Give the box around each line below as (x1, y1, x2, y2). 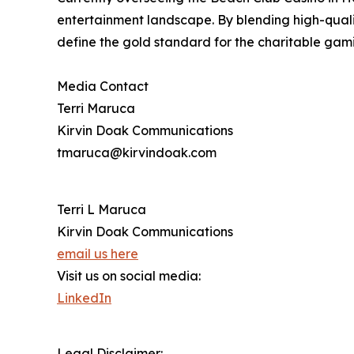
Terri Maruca (57, 100, 135, 116)
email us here (57, 245, 138, 262)
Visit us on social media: (57, 267, 201, 284)
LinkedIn (57, 289, 111, 306)
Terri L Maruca (57, 201, 146, 217)
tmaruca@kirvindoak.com (57, 144, 217, 160)
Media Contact (57, 77, 149, 94)
